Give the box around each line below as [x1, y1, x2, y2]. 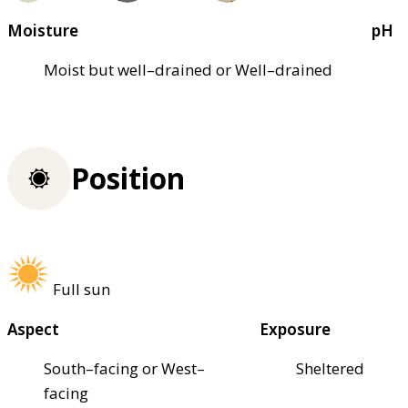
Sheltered [296, 357, 365, 379]
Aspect [7, 318, 59, 340]
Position [71, 158, 185, 199]
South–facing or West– [44, 357, 205, 379]
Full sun [53, 278, 110, 300]
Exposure [260, 318, 331, 340]
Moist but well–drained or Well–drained [44, 59, 332, 81]
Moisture [7, 20, 78, 42]
